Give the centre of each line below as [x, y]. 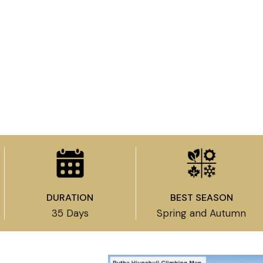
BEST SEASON [201, 197]
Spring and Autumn [202, 213]
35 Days [70, 213]
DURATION [70, 197]
